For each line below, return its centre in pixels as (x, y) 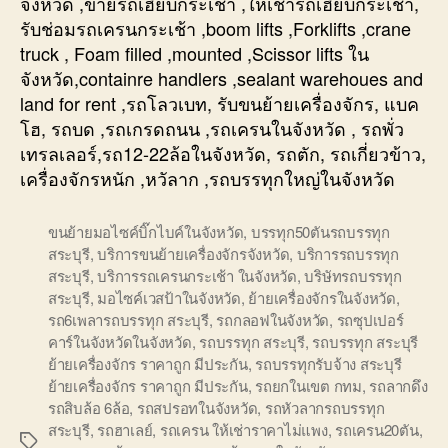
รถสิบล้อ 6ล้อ (89, 407)
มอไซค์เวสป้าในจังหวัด (169, 297)
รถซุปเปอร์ (370, 319)
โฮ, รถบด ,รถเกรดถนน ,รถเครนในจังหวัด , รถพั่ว (212, 127)
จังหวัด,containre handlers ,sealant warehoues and (221, 77)
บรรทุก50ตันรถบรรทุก (320, 231)
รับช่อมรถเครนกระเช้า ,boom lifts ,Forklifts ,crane (215, 27)
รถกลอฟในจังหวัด (273, 319)
